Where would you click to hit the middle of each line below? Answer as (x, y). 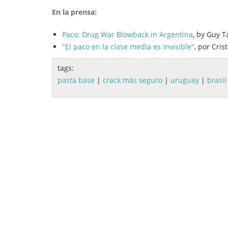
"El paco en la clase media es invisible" (128, 47)
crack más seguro (133, 80)
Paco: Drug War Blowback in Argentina (127, 35)
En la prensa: (74, 12)
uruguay (185, 80)
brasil (217, 80)
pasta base (76, 80)
